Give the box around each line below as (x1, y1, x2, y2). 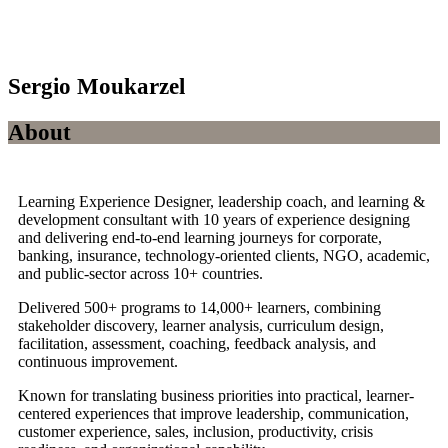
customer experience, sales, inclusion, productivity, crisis (18, 422, 373, 440)
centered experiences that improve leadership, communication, (18, 404, 409, 422)
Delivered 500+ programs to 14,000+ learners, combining (18, 298, 381, 316)
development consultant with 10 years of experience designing (18, 210, 410, 228)
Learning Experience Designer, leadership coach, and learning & (18, 192, 425, 210)
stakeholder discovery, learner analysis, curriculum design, (18, 316, 384, 334)
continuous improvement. (18, 352, 178, 370)
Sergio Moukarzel (8, 73, 185, 99)
